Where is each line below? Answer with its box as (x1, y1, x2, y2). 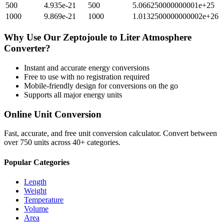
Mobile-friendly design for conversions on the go (24, 81, 178, 90)
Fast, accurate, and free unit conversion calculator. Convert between (4, 129, 217, 138)
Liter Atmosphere (120, 32, 191, 43)
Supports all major (24, 90, 83, 99)
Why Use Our (4, 32, 63, 43)
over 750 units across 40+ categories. (4, 138, 120, 147)
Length (24, 177, 46, 186)
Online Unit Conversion (4, 108, 101, 119)
